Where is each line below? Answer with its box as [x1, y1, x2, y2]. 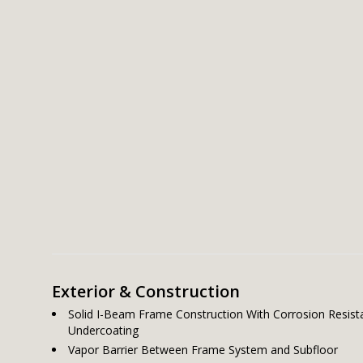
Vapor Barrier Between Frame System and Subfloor [68, 342, 338, 357]
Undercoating [68, 322, 139, 338]
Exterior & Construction [52, 280, 240, 302]
